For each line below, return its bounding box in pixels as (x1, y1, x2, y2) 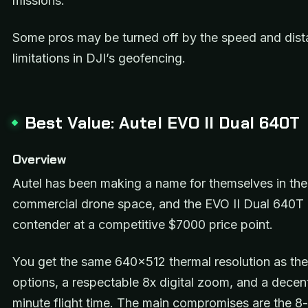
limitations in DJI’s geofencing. (12, 51, 186, 66)
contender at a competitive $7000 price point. (12, 217, 273, 232)
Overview (12, 151, 66, 168)
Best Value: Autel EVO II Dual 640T (25, 112, 300, 134)
